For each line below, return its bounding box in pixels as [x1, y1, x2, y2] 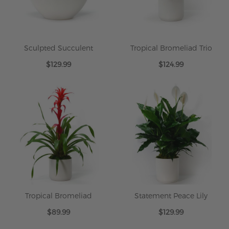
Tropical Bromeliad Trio [130, 43, 212, 52]
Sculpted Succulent [24, 43, 93, 52]
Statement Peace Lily [134, 191, 208, 200]
